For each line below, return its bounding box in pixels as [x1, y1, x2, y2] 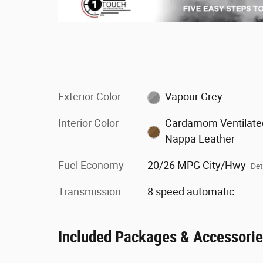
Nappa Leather [165, 133, 235, 146]
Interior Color [58, 117, 119, 130]
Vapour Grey [165, 90, 223, 103]
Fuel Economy [58, 159, 124, 172]
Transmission [58, 186, 121, 198]
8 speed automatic [147, 186, 234, 198]
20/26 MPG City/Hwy [147, 159, 246, 172]
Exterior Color [58, 90, 121, 103]
